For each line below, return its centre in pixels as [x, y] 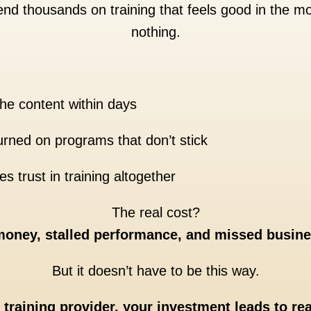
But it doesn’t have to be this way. [155, 270]
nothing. [155, 32]
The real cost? [155, 212]
